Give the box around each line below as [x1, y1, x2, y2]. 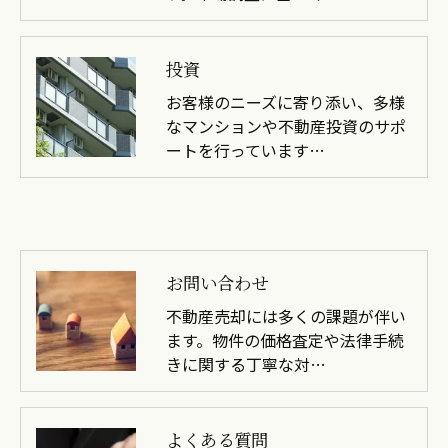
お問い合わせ [166, 269, 268, 295]
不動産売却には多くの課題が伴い [166, 303, 406, 328]
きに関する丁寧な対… [166, 351, 326, 376]
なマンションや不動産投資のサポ [166, 113, 406, 138]
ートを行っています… [166, 137, 325, 162]
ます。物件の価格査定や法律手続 [166, 327, 404, 352]
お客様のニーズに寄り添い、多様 [166, 89, 405, 114]
